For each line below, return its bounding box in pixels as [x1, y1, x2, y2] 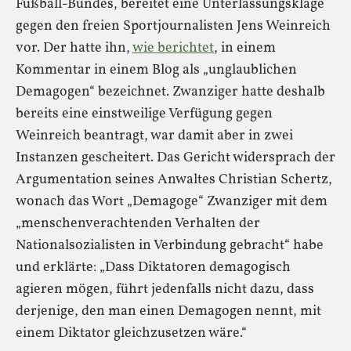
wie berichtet [132, 38, 214, 58]
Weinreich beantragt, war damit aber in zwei [16, 126, 293, 146]
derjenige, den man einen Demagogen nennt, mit [16, 302, 321, 321]
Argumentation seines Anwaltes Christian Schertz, [16, 170, 332, 190]
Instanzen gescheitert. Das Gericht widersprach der [16, 148, 335, 168]
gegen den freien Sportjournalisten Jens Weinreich [16, 16, 331, 36]
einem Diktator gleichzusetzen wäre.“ [16, 324, 247, 343]
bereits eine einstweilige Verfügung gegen [16, 104, 273, 124]
